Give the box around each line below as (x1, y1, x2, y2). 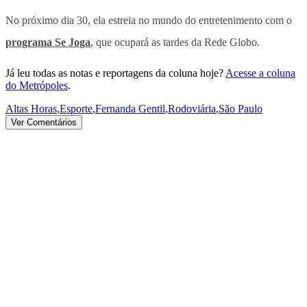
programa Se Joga (5, 36, 90, 48)
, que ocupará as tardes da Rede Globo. (90, 36, 260, 48)
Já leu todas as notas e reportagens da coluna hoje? (5, 67, 223, 79)
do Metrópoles (5, 79, 68, 91)
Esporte (60, 103, 93, 114)
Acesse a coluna (225, 67, 295, 79)
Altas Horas (5, 103, 57, 114)
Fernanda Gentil (95, 103, 165, 114)
